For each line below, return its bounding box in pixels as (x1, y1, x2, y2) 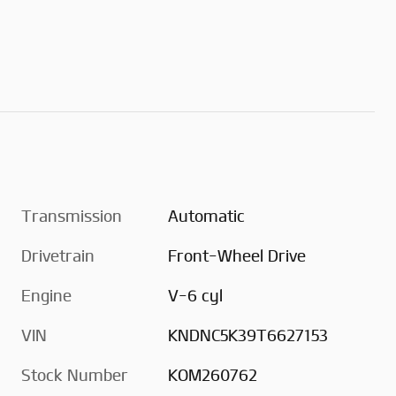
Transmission (21, 208, 122, 226)
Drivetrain (21, 247, 95, 266)
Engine (21, 287, 72, 306)
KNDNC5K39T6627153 (168, 327, 329, 346)
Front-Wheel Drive (168, 247, 307, 266)
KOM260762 (168, 367, 258, 385)
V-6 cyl (168, 287, 224, 306)
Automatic (168, 208, 246, 226)
